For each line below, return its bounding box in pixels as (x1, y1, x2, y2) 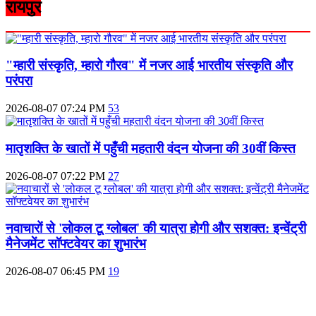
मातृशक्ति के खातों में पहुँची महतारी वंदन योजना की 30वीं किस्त (6, 140, 296, 156)
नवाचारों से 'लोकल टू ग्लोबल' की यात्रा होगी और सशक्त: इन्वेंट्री (6, 221, 306, 236)
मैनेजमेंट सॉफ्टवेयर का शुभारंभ (6, 236, 146, 252)
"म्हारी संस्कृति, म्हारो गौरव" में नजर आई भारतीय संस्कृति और (6, 58, 293, 73)
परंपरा (6, 73, 32, 89)
